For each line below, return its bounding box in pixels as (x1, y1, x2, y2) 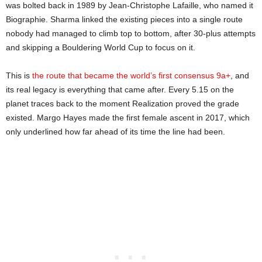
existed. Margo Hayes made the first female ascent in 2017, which (6, 112, 250, 122)
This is (6, 70, 32, 80)
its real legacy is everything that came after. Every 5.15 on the (6, 84, 234, 94)
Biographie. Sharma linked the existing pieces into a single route (6, 14, 243, 24)
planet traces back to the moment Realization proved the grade (6, 98, 239, 108)
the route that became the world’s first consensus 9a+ (32, 70, 230, 80)
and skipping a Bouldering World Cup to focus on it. (6, 42, 195, 52)
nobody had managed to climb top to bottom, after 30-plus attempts (6, 28, 256, 38)
